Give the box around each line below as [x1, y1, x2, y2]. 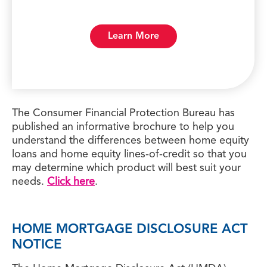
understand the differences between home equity [12, 135, 249, 146]
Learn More [107, 32, 159, 41]
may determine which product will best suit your [12, 163, 241, 173]
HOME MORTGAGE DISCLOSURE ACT [12, 223, 248, 236]
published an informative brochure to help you [12, 122, 234, 132]
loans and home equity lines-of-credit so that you [12, 149, 247, 160]
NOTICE [12, 238, 61, 252]
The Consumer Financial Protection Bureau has [12, 108, 235, 119]
